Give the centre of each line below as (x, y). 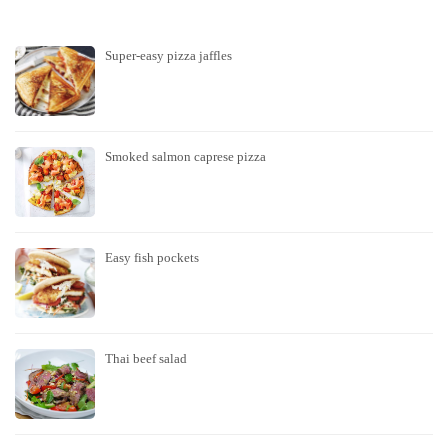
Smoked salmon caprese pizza (185, 156)
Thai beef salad (146, 358)
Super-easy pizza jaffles (168, 55)
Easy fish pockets (152, 257)
